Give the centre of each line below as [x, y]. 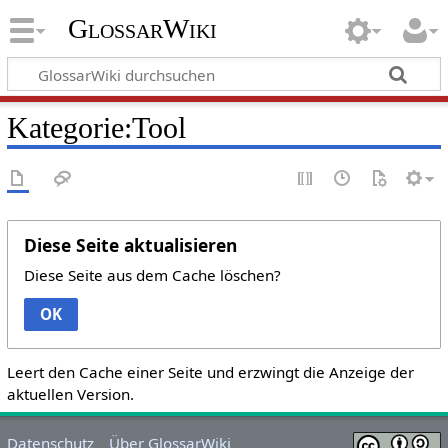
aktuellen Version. [70, 393]
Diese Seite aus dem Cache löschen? [152, 274]
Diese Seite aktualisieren [130, 244]
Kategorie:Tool [96, 127]
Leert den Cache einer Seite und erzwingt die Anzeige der [210, 371]
